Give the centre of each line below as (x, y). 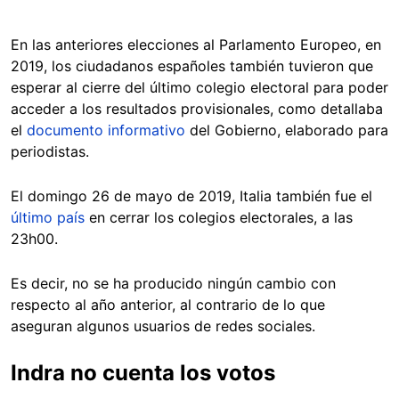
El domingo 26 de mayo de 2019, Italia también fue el (191, 196)
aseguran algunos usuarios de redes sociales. (165, 326)
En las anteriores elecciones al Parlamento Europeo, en (196, 45)
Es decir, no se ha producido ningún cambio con (173, 284)
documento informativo (106, 130)
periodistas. (50, 152)
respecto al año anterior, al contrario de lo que (168, 305)
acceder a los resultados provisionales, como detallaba (197, 109)
